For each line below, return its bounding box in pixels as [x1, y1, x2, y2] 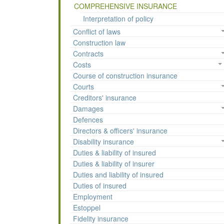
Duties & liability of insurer [73, 158, 154, 169]
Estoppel [73, 202, 100, 213]
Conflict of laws [73, 26, 120, 37]
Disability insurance [73, 136, 134, 147]
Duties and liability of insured [73, 169, 163, 180]
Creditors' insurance [73, 92, 136, 103]
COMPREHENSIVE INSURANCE [74, 1, 177, 11]
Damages [73, 103, 103, 114]
